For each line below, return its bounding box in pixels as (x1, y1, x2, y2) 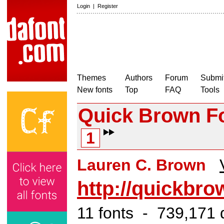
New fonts (77, 85, 112, 94)
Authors (125, 73, 152, 82)
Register (97, 3, 118, 9)
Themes (77, 73, 106, 82)
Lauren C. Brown (77, 156, 206, 174)
